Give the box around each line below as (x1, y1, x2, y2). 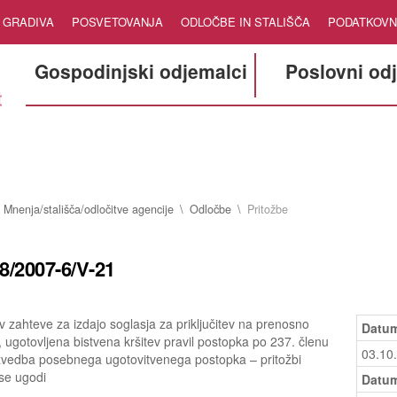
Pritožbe (246, 201, 288, 217)
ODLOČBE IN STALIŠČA (181, 13, 310, 30)
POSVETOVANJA (72, 13, 163, 30)
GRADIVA (3, 13, 54, 30)
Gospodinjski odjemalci (34, 58, 247, 84)
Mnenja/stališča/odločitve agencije (3, 201, 174, 217)
